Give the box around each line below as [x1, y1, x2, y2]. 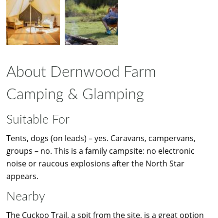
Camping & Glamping [6, 87, 144, 102]
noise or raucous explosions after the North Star [6, 158, 184, 169]
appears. [6, 171, 38, 182]
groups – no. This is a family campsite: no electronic [6, 145, 195, 157]
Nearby [6, 190, 45, 203]
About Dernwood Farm [6, 64, 156, 80]
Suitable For [6, 113, 70, 126]
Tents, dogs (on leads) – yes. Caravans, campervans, [6, 133, 196, 144]
